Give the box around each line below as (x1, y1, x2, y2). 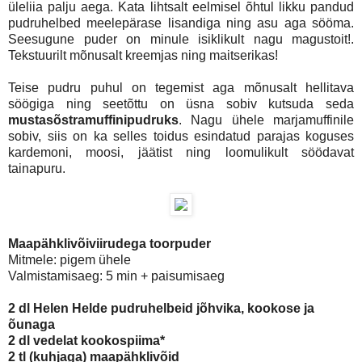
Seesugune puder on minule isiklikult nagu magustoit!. (8, 32, 354, 46)
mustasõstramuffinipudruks (8, 112, 179, 127)
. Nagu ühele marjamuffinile (179, 112, 354, 127)
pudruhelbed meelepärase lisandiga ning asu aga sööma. (8, 15, 354, 30)
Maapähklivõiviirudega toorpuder (8, 236, 211, 250)
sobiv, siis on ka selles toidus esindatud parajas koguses (8, 128, 354, 143)
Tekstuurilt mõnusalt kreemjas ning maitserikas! (8, 48, 278, 62)
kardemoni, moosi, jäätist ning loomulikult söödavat (8, 145, 354, 159)
